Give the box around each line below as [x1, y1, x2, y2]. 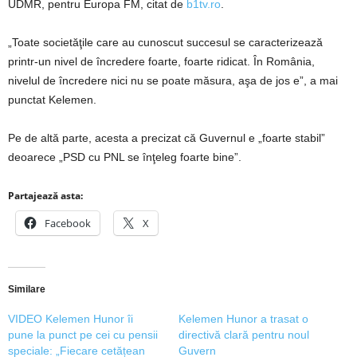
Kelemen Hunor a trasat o [178, 312, 308, 326]
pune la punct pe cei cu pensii [8, 328, 158, 342]
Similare [8, 284, 45, 296]
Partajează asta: [8, 189, 83, 203]
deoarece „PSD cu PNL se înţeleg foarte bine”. [8, 151, 241, 164]
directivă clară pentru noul [178, 328, 309, 342]
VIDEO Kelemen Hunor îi [8, 312, 133, 326]
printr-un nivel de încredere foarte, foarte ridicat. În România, [8, 55, 315, 69]
